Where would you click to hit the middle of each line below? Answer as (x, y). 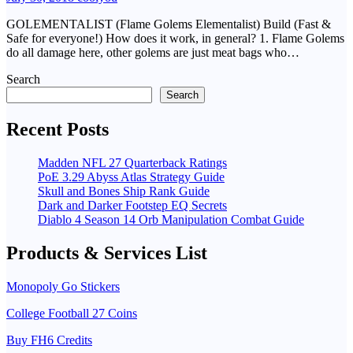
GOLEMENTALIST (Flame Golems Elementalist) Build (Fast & (169, 24)
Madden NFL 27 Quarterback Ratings (132, 163)
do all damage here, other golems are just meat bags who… (153, 53)
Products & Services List (107, 253)
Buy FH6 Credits (49, 340)
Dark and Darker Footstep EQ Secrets (132, 206)
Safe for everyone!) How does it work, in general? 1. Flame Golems (175, 39)
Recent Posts (58, 130)
